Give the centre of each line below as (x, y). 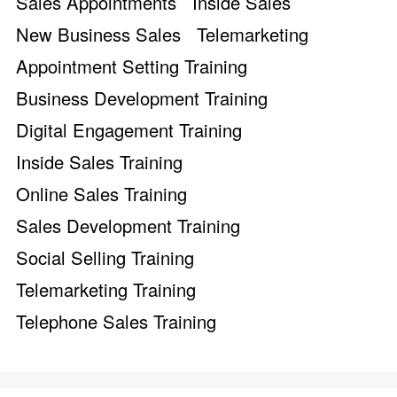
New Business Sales (98, 35)
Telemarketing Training (106, 290)
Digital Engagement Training (129, 130)
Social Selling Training (105, 258)
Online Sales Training (101, 194)
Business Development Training (142, 98)
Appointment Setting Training (132, 66)
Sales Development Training (128, 226)
